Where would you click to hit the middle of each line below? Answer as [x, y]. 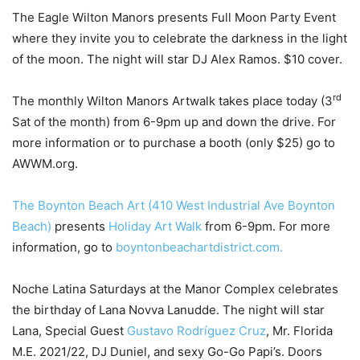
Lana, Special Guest [70, 330]
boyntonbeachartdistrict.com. [199, 247]
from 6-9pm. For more [268, 226]
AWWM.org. [45, 163]
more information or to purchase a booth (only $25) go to [174, 142]
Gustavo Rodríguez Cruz [196, 330]
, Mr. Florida [299, 330]
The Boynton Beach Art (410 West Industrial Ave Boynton [174, 205]
